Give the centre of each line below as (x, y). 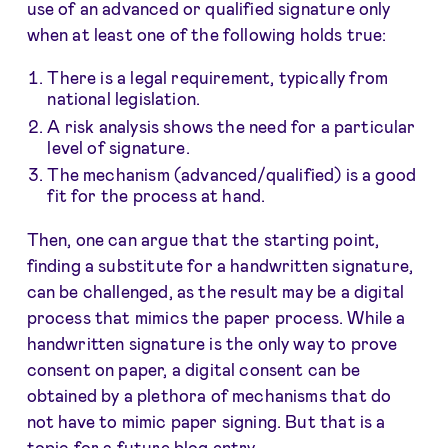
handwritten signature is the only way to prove (212, 343)
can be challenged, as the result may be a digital (215, 291)
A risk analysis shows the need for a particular (231, 125)
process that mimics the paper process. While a (216, 317)
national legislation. (124, 98)
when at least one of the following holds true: (206, 34)
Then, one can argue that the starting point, (203, 239)
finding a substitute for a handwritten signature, (220, 265)
